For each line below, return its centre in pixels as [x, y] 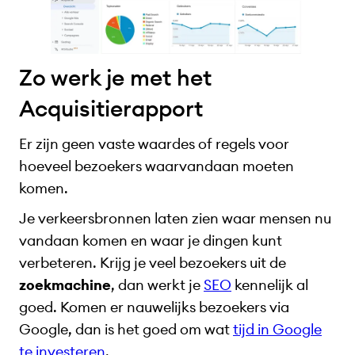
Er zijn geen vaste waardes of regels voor [154, 143]
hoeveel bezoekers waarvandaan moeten [157, 166]
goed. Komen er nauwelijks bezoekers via [154, 307]
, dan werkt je [157, 285]
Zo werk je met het [115, 77]
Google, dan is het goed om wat [126, 330]
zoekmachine [65, 285]
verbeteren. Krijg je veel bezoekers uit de [153, 263]
